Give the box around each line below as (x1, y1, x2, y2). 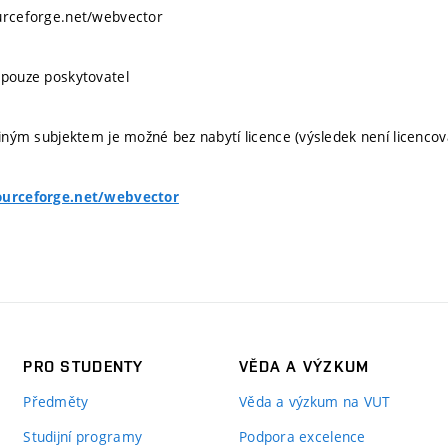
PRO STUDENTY (23, 357, 144, 377)
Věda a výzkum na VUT (238, 392, 391, 412)
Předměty (23, 392, 89, 412)
